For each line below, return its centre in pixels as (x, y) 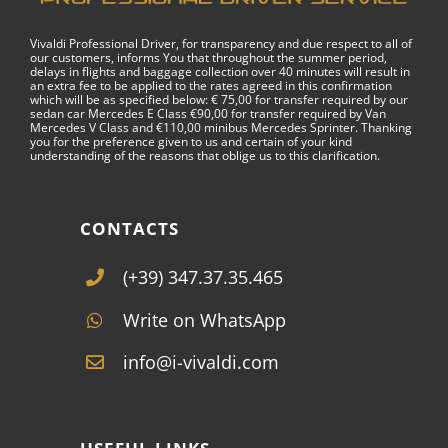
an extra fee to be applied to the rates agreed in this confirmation (211, 85)
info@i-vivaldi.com (201, 362)
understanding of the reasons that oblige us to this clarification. (205, 155)
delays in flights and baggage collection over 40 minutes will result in (220, 71)
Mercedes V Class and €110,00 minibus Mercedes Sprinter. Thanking (221, 127)
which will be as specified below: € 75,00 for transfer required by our (219, 99)
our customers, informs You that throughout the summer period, (208, 57)
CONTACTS (129, 228)
